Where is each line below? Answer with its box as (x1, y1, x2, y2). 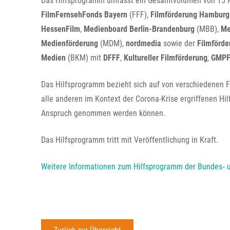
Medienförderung (41, 39, 100, 48)
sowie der (163, 39, 197, 48)
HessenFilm (41, 24, 80, 34)
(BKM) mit (68, 53, 103, 63)
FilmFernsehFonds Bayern (41, 10, 129, 20)
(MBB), (197, 24, 221, 34)
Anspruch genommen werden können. (41, 108, 165, 118)
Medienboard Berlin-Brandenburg (84, 24, 197, 34)
